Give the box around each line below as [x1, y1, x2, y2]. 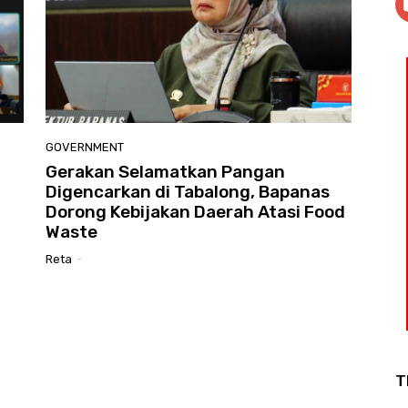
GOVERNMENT [46, 140, 124, 155]
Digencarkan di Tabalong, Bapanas [46, 181, 330, 203]
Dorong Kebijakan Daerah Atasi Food [46, 201, 345, 223]
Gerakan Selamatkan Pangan [46, 161, 285, 183]
